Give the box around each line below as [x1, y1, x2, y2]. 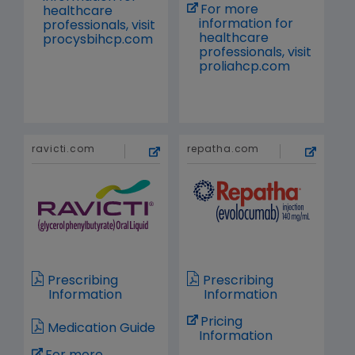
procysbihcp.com [43, 34, 154, 48]
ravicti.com [32, 145, 95, 155]
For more [200, 4, 259, 17]
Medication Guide [48, 323, 155, 336]
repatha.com [187, 145, 260, 155]
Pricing [200, 316, 243, 330]
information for [198, 18, 293, 32]
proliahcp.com [198, 61, 290, 74]
